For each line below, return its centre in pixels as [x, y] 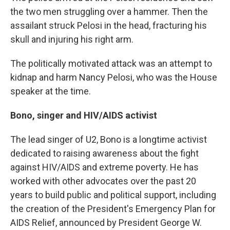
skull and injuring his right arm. [72, 39]
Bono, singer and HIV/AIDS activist [84, 115]
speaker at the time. [51, 91]
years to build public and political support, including [113, 195]
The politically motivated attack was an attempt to [111, 63]
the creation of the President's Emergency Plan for [113, 208]
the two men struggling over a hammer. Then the [109, 11]
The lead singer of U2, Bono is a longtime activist [109, 139]
